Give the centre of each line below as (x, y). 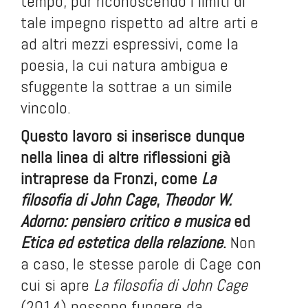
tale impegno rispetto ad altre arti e (140, 22)
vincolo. (46, 108)
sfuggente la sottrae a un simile (126, 86)
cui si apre (57, 285)
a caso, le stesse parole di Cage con (141, 264)
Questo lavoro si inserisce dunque (133, 136)
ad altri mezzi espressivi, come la (130, 44)
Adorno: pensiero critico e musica (125, 221)
